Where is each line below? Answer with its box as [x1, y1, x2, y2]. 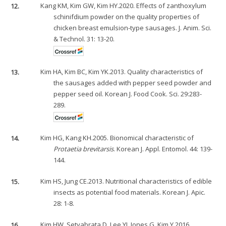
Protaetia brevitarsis [53, 144, 114, 154]
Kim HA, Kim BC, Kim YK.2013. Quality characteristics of [40, 67, 203, 77]
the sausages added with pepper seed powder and [53, 78, 212, 88]
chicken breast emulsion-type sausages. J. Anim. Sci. [53, 23, 212, 33]
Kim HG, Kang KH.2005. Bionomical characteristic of [40, 133, 194, 143]
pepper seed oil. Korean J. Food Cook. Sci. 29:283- [53, 89, 202, 99]
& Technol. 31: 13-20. [53, 34, 115, 44]
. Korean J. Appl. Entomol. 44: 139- [114, 144, 213, 154]
